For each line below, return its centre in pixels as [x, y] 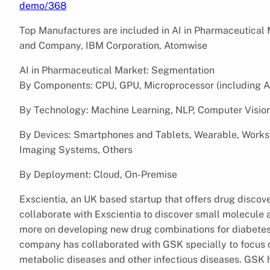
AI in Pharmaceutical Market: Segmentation [117, 70]
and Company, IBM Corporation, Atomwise [113, 45]
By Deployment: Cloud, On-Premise [98, 174]
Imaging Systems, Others [76, 149]
